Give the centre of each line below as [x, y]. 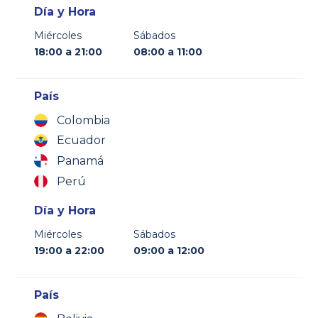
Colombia [84, 120]
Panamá [81, 161]
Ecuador [82, 141]
